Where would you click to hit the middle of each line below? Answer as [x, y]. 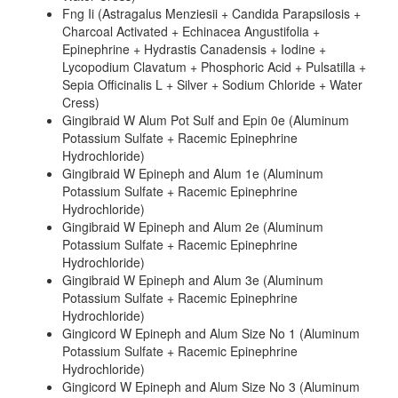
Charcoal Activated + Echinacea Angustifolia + [191, 31]
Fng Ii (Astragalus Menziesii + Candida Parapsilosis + [211, 13]
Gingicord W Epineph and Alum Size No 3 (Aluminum [211, 386]
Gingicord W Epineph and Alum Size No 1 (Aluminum [211, 333]
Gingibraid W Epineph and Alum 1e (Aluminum [193, 173]
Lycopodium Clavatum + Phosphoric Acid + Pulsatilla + [214, 67]
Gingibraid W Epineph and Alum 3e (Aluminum [193, 280]
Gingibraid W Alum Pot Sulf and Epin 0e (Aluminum [206, 120]
